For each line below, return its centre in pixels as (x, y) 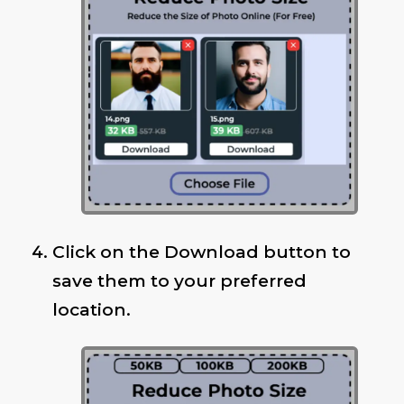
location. (91, 309)
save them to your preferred (179, 280)
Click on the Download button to (201, 251)
